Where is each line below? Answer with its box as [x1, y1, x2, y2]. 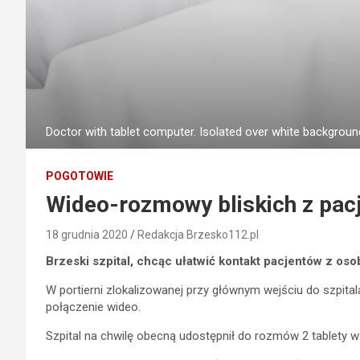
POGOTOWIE [46, 169, 113, 182]
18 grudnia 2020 [46, 227, 128, 241]
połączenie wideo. [46, 299, 141, 314]
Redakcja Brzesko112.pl [137, 227, 259, 241]
